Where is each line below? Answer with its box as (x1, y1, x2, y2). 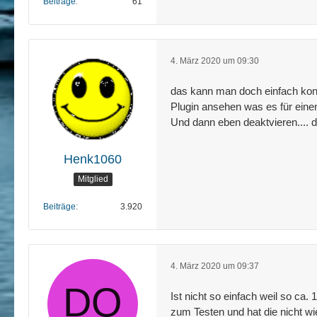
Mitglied (77, 174, 108, 185)
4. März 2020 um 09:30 (171, 56, 259, 66)
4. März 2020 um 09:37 (171, 261, 259, 271)
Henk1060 (64, 151, 122, 166)
